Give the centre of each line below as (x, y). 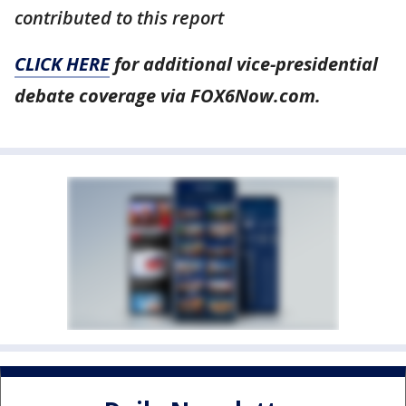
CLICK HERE (62, 64)
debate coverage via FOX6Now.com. (168, 96)
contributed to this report (119, 18)
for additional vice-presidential (244, 64)
